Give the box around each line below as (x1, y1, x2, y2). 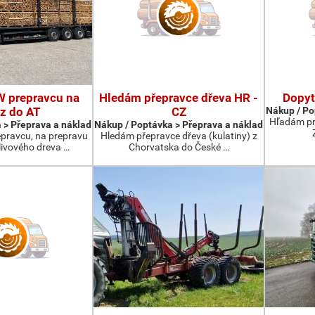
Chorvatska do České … (128, 141, 229, 153)
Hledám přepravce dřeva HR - (99, 91, 258, 105)
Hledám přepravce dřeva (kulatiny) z (100, 130, 257, 141)
